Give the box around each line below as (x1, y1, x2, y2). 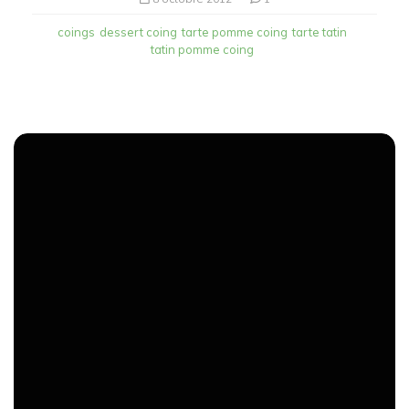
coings (58, 24, 95, 39)
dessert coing (100, 24, 177, 39)
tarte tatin (292, 24, 347, 39)
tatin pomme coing (151, 41, 254, 57)
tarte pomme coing (182, 24, 288, 39)
